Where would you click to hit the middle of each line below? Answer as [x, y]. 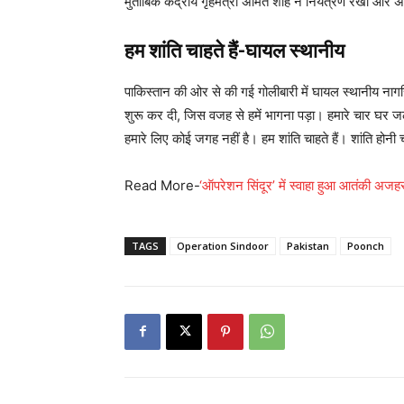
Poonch [366, 245]
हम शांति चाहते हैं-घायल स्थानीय [234, 50]
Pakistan [308, 245]
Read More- [162, 185]
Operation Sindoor [223, 245]
